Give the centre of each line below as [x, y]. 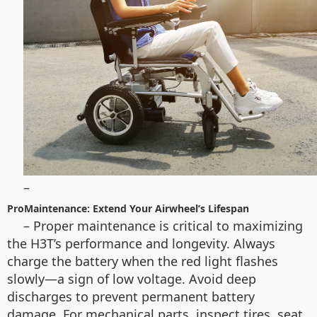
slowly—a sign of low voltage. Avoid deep [132, 279]
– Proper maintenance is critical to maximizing [163, 226]
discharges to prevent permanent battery [131, 297]
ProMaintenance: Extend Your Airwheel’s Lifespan [128, 209]
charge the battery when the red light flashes [143, 261]
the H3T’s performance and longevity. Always [141, 244]
